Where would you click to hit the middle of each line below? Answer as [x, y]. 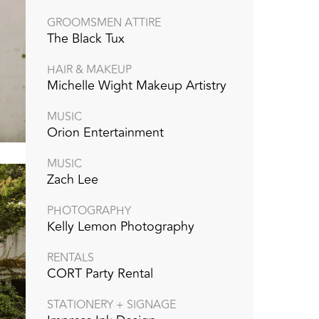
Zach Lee [73, 179]
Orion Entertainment [105, 132]
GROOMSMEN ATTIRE [104, 22]
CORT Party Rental [100, 273]
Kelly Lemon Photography [121, 226]
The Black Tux [86, 38]
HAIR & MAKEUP [89, 69]
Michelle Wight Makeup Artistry [137, 85]
